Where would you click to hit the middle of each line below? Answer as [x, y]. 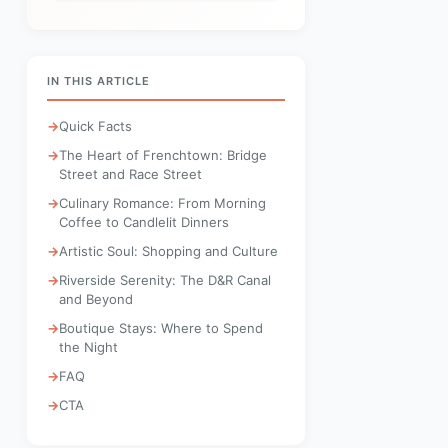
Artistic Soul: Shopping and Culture [168, 251]
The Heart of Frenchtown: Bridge [163, 155]
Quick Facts [95, 126]
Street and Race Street [130, 174]
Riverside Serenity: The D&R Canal [165, 280]
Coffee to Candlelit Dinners [144, 222]
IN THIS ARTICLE [98, 81]
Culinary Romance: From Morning [162, 203]
